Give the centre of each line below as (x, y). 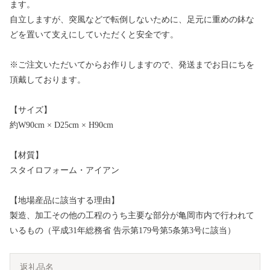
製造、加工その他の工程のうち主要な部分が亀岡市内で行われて (132, 216)
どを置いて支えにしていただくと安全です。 (94, 35)
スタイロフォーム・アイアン (64, 171)
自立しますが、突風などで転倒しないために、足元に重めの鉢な (132, 20)
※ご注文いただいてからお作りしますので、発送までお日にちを (132, 65)
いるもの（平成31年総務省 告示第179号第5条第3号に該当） (123, 231)
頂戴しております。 (48, 80)
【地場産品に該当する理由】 (64, 201)
